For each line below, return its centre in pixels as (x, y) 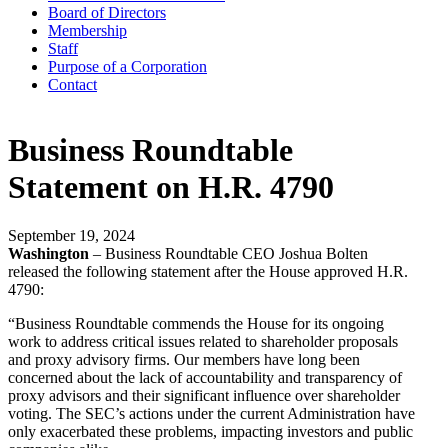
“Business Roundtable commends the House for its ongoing (196, 324)
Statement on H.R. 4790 (171, 186)
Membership (87, 31)
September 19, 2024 (71, 236)
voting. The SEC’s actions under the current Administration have (211, 414)
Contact (72, 85)
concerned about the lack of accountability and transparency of (205, 378)
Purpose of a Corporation (127, 67)
